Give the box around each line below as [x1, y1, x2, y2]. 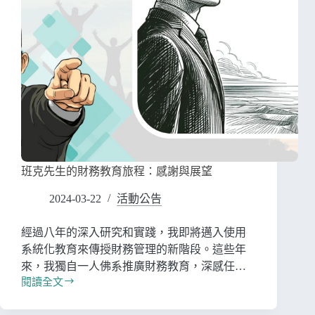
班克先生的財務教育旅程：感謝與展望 [21, 165, 212, 178]
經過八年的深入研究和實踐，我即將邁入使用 [21, 226, 246, 239]
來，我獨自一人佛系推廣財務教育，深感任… [21, 260, 246, 273]
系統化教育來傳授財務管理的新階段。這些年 [21, 243, 246, 256]
